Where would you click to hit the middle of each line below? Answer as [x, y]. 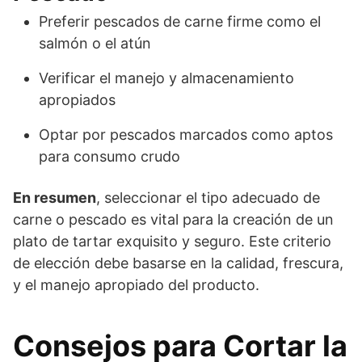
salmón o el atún [95, 43]
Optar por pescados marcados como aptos [186, 134]
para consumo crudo [109, 156]
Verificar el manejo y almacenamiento [166, 78]
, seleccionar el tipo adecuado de [208, 197]
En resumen [55, 197]
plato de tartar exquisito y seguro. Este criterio [172, 241]
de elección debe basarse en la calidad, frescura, [178, 263]
